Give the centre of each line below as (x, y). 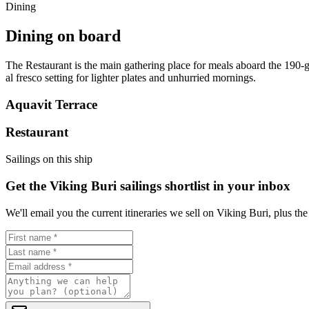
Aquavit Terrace (51, 104)
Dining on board (63, 36)
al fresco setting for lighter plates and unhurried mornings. (131, 77)
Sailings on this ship (49, 159)
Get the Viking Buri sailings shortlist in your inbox (148, 186)
